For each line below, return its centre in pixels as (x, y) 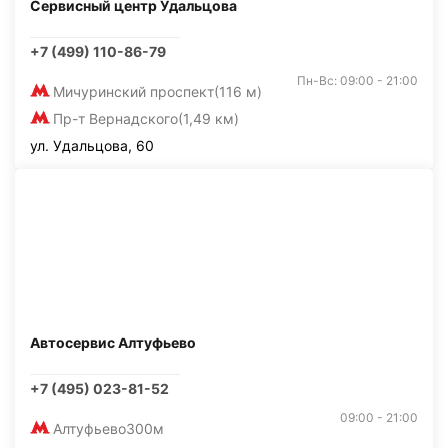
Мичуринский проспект (133, 91)
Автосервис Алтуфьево (113, 342)
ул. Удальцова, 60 (92, 145)
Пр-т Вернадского (115, 118)
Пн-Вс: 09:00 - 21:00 (357, 80)
